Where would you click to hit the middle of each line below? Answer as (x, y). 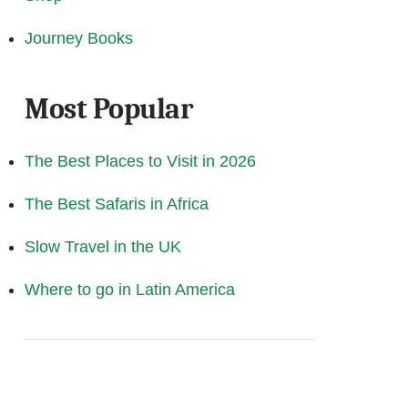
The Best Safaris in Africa (117, 204)
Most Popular (109, 108)
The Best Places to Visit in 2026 (140, 161)
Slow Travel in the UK (103, 246)
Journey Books (79, 38)
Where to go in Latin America (130, 289)
